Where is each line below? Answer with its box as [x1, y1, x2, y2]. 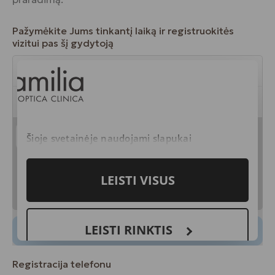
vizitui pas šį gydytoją [12, 37, 114, 49]
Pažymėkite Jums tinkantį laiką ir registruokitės [12, 25, 234, 37]
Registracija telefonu [12, 258, 111, 270]
